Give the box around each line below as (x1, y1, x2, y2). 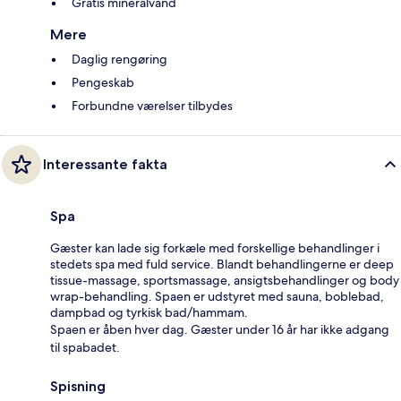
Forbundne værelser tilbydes (72, 97, 233, 114)
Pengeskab (72, 73, 134, 90)
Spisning (50, 377, 106, 395)
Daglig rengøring (72, 50, 167, 67)
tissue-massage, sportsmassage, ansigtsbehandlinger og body (50, 271, 399, 288)
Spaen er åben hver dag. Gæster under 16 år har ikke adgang (50, 320, 389, 337)
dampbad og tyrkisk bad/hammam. (50, 303, 248, 320)
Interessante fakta (43, 155, 167, 173)
